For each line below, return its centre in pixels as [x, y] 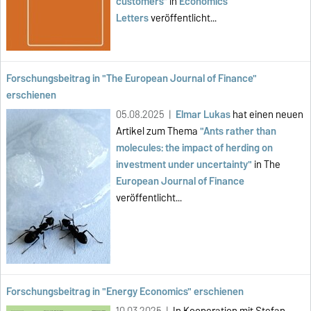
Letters [132, 18]
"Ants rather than [238, 132]
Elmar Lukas [204, 115]
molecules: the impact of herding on [194, 148]
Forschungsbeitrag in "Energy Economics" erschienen [125, 292]
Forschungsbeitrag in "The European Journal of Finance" [132, 79]
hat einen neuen [268, 115]
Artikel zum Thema [158, 132]
